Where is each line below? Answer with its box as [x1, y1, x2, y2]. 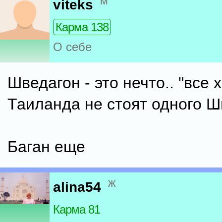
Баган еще [7, 138, 85, 156]
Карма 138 [55, 20, 109, 34]
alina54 [53, 179, 101, 195]
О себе [53, 40, 92, 54]
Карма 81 [53, 203, 100, 217]
